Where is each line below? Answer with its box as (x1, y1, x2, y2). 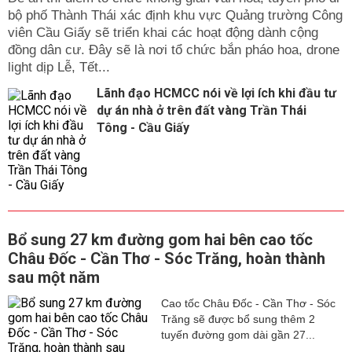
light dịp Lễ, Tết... (8, 60, 110, 75)
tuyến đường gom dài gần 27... (160, 328, 315, 341)
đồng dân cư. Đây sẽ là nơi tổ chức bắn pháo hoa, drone (8, 42, 339, 57)
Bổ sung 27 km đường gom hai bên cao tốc (8, 230, 313, 249)
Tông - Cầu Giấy (97, 120, 189, 135)
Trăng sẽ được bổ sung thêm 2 (160, 313, 315, 325)
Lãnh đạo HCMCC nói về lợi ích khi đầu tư (97, 86, 336, 101)
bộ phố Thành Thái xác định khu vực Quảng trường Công (8, 8, 343, 23)
